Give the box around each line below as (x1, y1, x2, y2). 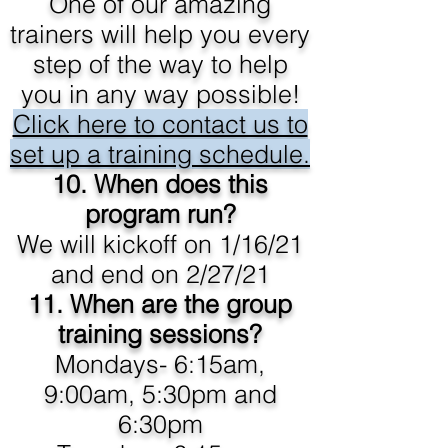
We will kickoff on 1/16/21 (17, 229, 303, 259)
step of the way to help (32, 49, 288, 79)
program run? (84, 199, 236, 229)
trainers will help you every (10, 19, 310, 49)
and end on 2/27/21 (50, 259, 270, 289)
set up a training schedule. (10, 139, 310, 169)
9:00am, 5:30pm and (43, 379, 277, 409)
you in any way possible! (20, 79, 300, 109)
